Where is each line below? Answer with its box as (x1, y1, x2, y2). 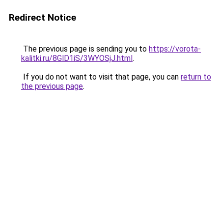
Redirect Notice (9, 12, 76, 23)
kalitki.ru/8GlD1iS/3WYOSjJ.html (21, 54, 133, 63)
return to (181, 72, 211, 82)
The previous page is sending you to (21, 44, 149, 54)
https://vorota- (149, 44, 201, 54)
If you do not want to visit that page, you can (21, 72, 181, 82)
